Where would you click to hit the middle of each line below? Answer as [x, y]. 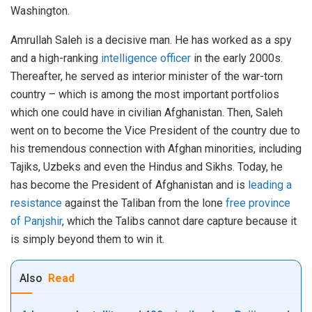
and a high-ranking [56, 58]
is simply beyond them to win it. [87, 240]
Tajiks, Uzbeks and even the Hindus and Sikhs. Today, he [147, 167]
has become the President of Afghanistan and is [129, 185]
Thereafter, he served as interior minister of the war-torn [147, 77]
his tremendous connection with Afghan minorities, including [156, 149]
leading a [270, 185]
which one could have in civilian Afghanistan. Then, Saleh [147, 113]
